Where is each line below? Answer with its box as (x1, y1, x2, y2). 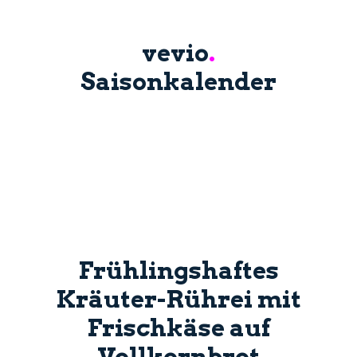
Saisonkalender (80, 67, 277, 96)
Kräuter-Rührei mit (56, 284, 301, 313)
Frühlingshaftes (78, 255, 279, 284)
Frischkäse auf (87, 312, 270, 342)
